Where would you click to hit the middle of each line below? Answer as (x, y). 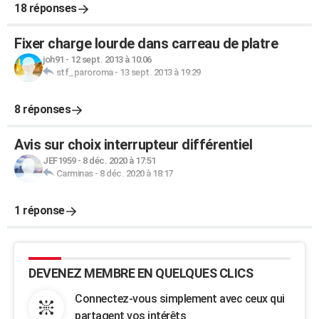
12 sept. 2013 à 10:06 (111, 59)
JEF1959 (59, 161)
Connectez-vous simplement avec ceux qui (180, 299)
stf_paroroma (84, 72)
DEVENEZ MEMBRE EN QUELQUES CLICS (141, 273)
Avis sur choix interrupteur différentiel (133, 145)
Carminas (74, 173)
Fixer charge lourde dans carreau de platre (146, 43)
